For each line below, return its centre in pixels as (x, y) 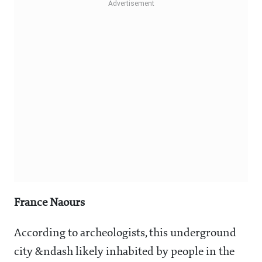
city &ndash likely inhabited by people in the (124, 252)
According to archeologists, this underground (125, 234)
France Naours (49, 203)
